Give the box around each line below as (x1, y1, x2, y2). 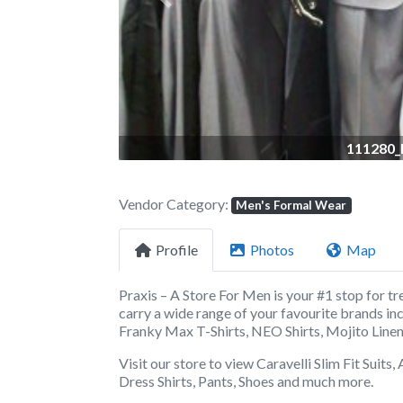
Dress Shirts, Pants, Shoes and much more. (119, 372, 373, 390)
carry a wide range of (119, 303, 247, 321)
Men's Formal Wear (236, 197, 347, 212)
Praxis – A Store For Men (119, 285, 271, 303)
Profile (156, 241, 198, 259)
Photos (250, 241, 294, 259)
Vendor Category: (119, 194, 231, 212)
